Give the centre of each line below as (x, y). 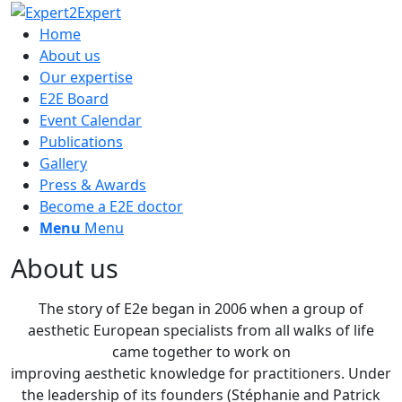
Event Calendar (91, 120)
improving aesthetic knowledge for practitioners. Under (201, 373)
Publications (81, 141)
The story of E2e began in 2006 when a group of (201, 308)
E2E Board (74, 98)
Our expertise (86, 77)
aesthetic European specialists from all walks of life (201, 330)
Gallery (63, 163)
